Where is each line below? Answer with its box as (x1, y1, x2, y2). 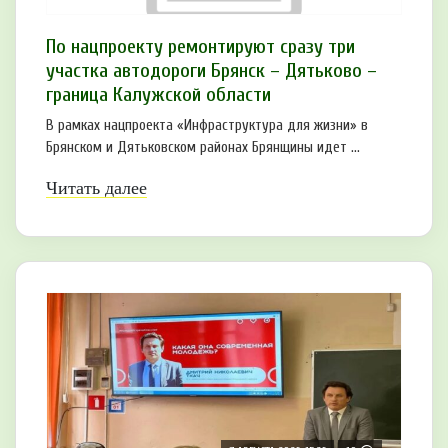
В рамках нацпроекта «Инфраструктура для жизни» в (46, 116, 368, 134)
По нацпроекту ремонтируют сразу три (46, 34, 355, 58)
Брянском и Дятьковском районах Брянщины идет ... (46, 138, 360, 156)
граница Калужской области (46, 82, 271, 106)
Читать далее (46, 177, 147, 198)
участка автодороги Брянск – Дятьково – (46, 58, 377, 82)
